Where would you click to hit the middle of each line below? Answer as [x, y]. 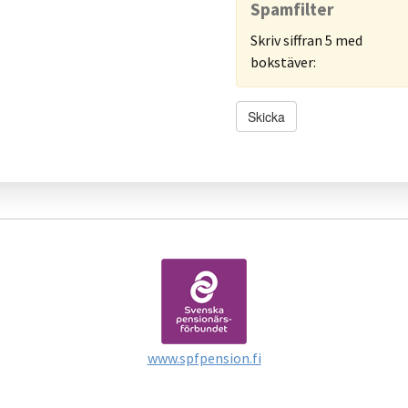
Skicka [266, 117]
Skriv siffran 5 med [306, 41]
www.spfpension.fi [204, 358]
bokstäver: [283, 62]
